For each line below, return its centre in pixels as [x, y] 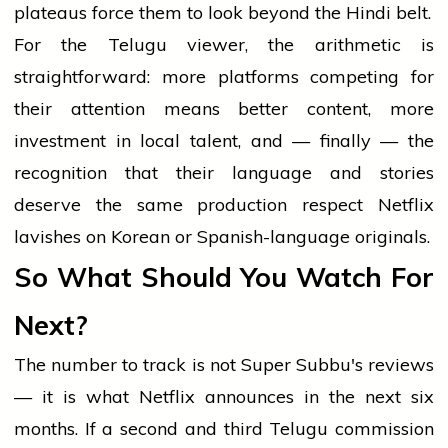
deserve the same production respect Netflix [224, 205]
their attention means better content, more [224, 109]
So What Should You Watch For [224, 277]
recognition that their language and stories [224, 173]
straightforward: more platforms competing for [224, 77]
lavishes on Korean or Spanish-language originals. [222, 237]
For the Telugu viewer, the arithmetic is [224, 45]
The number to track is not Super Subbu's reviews [224, 365]
